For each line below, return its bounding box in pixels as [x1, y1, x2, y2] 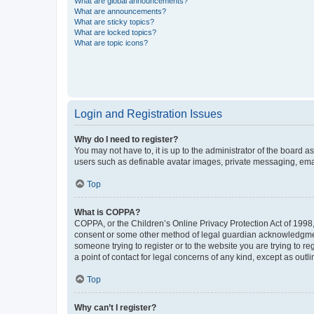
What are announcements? [74, 7, 166, 15]
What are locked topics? [74, 28, 156, 36]
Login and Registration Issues [74, 108, 222, 120]
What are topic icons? [74, 39, 148, 47]
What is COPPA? [74, 207, 140, 217]
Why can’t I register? [74, 303, 156, 313]
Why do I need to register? [74, 135, 178, 144]
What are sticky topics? [74, 18, 154, 26]
